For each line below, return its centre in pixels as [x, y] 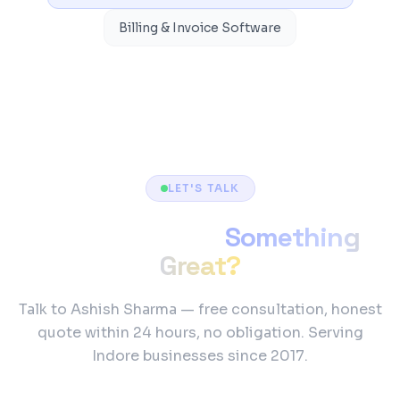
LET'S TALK [204, 188]
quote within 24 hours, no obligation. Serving [200, 333]
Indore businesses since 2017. [200, 356]
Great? [200, 266]
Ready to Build [129, 237]
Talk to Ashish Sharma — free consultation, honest [200, 309]
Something [292, 237]
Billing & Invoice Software [200, 28]
